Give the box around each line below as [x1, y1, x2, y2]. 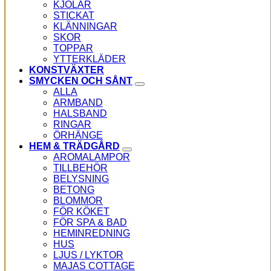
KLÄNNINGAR [53, 21, 117, 31]
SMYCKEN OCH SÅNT [29, 75, 132, 86]
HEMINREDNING [53, 227, 130, 238]
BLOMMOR [53, 195, 103, 206]
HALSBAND [53, 108, 107, 119]
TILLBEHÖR [53, 162, 108, 173]
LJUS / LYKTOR [53, 249, 123, 260]
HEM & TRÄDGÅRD [29, 140, 120, 151]
